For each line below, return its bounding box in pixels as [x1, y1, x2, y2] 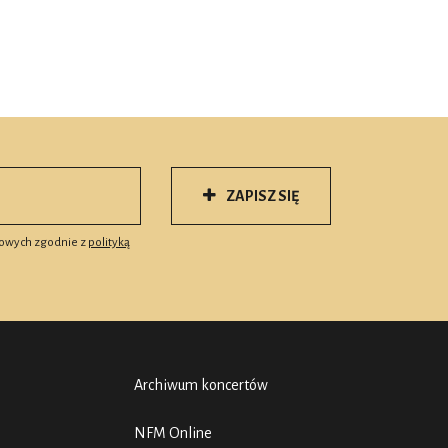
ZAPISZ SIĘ [226, 187, 299, 204]
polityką [88, 235, 130, 249]
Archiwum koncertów [133, 376, 268, 393]
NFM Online [133, 424, 212, 441]
